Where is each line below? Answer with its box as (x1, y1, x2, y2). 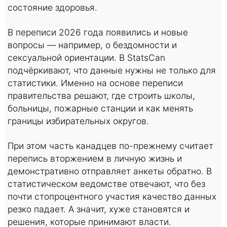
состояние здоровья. (8, 2, 97, 13)
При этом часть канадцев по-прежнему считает (8, 140, 213, 151)
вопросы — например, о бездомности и (8, 40, 177, 50)
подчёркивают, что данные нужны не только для (8, 65, 216, 75)
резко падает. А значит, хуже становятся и (8, 204, 190, 214)
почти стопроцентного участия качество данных (8, 191, 216, 202)
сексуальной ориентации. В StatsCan (8, 52, 165, 63)
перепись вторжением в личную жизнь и (8, 153, 182, 164)
